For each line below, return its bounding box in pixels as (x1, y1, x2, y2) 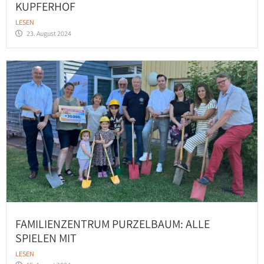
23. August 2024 (27, 28, 71, 38)
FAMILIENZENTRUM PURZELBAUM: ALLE (15, 216, 210, 232)
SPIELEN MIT (15, 230, 77, 246)
